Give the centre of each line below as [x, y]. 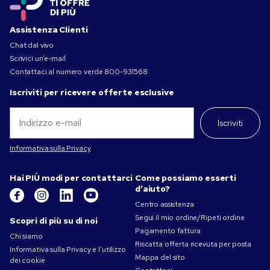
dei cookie [27, 261]
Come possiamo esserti [186, 178]
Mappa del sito [160, 258]
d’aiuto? [152, 189]
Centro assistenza [165, 205]
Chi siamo [26, 237]
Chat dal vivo [32, 46]
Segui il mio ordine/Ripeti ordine [190, 218]
